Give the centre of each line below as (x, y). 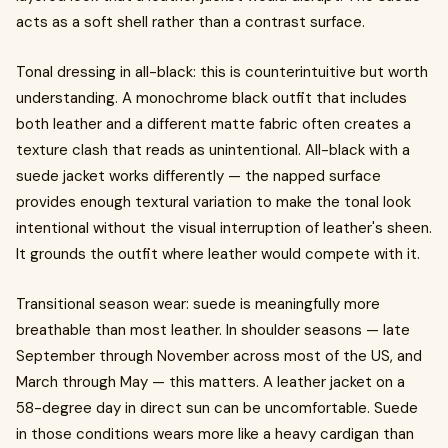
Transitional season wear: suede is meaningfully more (198, 304)
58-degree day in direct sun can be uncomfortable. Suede (217, 408)
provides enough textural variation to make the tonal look (213, 202)
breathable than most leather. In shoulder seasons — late (213, 330)
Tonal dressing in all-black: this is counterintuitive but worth (222, 72)
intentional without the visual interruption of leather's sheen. (224, 228)
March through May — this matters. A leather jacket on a (210, 382)
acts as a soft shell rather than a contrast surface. (190, 22)
